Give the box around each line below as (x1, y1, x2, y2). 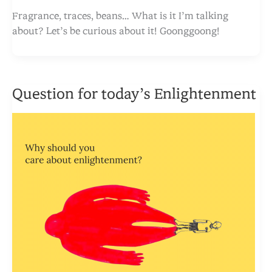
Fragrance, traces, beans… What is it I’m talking (12, 11, 228, 21)
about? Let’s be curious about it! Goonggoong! (12, 26, 220, 36)
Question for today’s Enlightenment (12, 87, 256, 102)
